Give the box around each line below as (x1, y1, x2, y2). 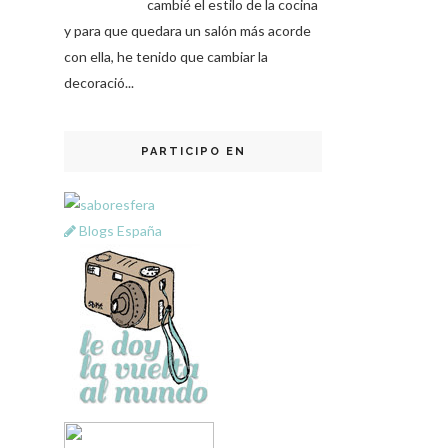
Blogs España (79, 222, 162, 240)
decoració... (64, 74, 134, 92)
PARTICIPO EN (140, 145, 246, 159)
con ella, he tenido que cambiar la (64, 48, 268, 66)
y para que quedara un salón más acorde (64, 22, 311, 40)
